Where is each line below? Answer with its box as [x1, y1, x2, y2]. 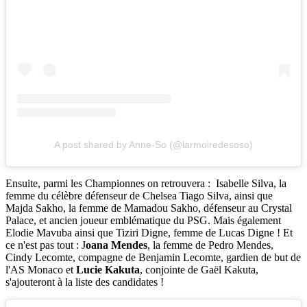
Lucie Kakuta [76, 263, 140, 275]
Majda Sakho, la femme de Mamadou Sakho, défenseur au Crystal [5, 201, 292, 214]
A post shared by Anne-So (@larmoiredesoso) [54, 138, 253, 150]
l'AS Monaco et [5, 263, 76, 275]
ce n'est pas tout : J [5, 238, 86, 251]
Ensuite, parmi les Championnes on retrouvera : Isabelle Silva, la [5, 177, 286, 189]
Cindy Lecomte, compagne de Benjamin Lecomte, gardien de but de [5, 251, 301, 263]
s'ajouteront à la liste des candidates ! [5, 275, 164, 288]
